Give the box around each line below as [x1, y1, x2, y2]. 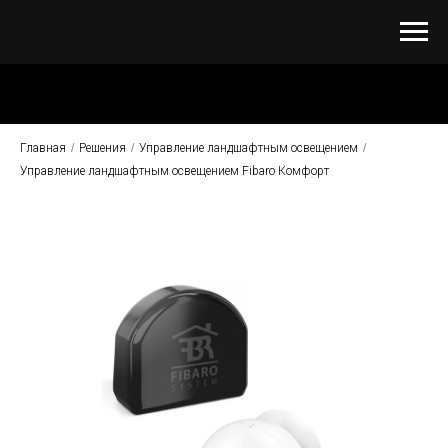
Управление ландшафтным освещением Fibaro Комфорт [20, 164, 329, 178]
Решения [79, 141, 126, 155]
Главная [20, 141, 66, 155]
